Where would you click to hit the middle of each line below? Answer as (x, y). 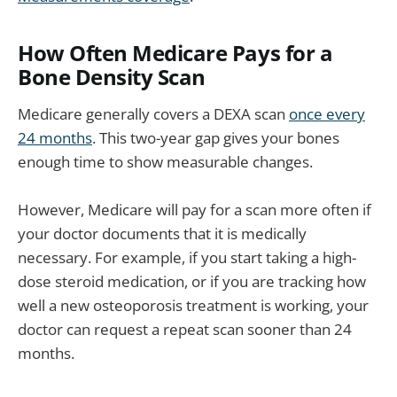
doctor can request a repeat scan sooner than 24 (185, 329)
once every (327, 113)
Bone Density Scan (112, 78)
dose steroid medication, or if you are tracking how (192, 281)
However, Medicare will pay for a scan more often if (195, 209)
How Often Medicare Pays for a (175, 54)
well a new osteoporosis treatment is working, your (193, 305)
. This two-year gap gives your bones (216, 137)
